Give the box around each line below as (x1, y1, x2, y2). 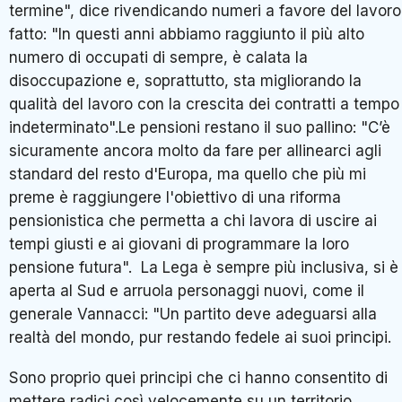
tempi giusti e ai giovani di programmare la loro (9, 234, 349, 253)
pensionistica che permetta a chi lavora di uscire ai (9, 211, 377, 230)
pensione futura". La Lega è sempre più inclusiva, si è (9, 258, 398, 276)
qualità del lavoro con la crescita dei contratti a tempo (9, 94, 399, 113)
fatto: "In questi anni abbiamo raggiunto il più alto (9, 24, 364, 43)
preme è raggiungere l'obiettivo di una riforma (9, 188, 341, 206)
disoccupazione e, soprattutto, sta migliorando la (9, 71, 362, 90)
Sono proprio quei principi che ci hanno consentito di (9, 369, 388, 388)
